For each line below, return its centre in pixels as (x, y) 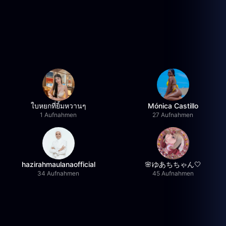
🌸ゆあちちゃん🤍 (173, 164)
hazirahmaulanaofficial (58, 164)
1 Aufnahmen (59, 115)
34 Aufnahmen (59, 173)
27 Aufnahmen (173, 115)
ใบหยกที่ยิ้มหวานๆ (58, 106)
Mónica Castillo (173, 106)
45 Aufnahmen (173, 173)
